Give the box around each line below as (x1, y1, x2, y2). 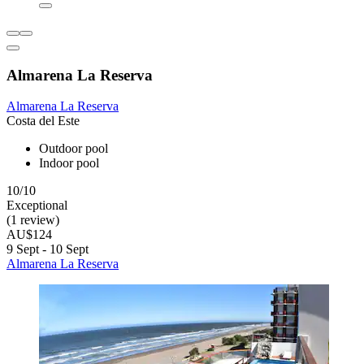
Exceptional (6, 198, 67, 213)
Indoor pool (39, 156, 99, 171)
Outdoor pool (39, 141, 108, 156)
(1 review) (6, 213, 59, 227)
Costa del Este (6, 114, 80, 128)
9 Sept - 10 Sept (6, 242, 89, 257)
